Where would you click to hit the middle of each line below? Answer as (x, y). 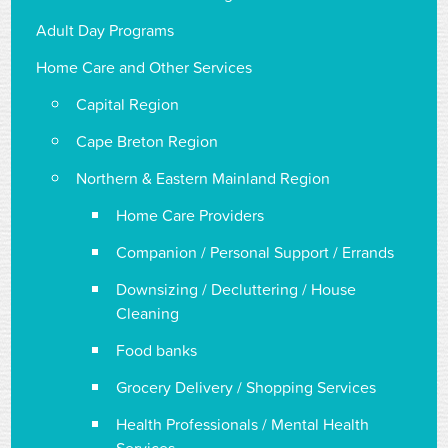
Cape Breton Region (147, 141)
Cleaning (148, 313)
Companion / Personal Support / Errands (255, 252)
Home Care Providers (190, 215)
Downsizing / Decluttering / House (236, 289)
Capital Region (128, 104)
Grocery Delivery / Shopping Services (246, 387)
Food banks (157, 350)
